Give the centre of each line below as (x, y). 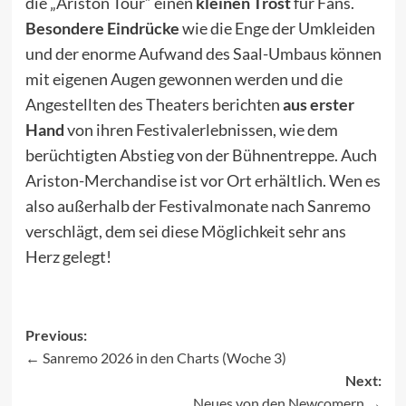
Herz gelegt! (68, 257)
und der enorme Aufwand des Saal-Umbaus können (203, 54)
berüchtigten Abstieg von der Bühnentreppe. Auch (201, 155)
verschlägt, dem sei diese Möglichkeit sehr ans (185, 232)
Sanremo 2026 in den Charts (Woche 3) (164, 358)
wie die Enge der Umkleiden (277, 29)
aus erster (318, 105)
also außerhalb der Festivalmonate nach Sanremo (198, 206)
